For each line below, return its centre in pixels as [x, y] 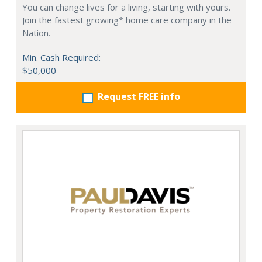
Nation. [36, 33]
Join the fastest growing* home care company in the [127, 20]
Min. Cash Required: [61, 58]
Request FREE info [139, 97]
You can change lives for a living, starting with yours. [126, 7]
